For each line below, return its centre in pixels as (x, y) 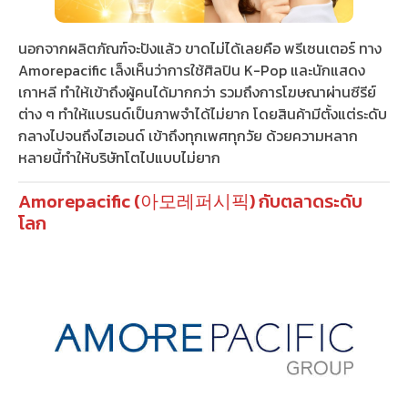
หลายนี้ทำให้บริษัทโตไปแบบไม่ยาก (119, 157)
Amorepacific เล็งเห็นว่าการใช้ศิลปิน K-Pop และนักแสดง (192, 70)
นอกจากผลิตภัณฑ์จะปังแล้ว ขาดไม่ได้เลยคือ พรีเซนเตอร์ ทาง (200, 48)
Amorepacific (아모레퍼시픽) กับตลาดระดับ (190, 202)
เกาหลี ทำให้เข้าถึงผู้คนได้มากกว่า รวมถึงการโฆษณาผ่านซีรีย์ (197, 92)
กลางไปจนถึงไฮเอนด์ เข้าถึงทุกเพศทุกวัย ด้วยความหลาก (188, 135)
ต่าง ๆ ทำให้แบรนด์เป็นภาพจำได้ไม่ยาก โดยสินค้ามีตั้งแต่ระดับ (203, 113)
